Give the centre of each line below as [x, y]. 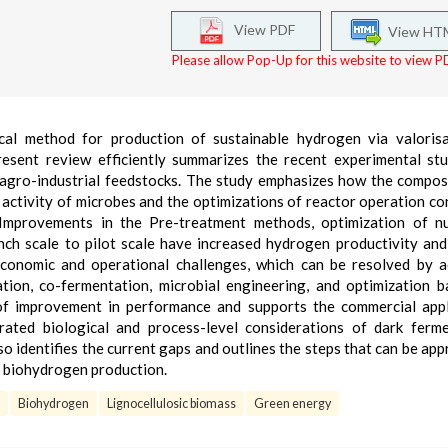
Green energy [292, 403]
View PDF [260, 29]
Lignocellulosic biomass [171, 403]
